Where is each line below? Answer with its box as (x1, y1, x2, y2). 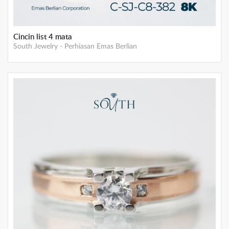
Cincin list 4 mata (13, 31, 72, 42)
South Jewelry (13, 42, 58, 50)
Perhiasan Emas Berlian (64, 42, 137, 50)
